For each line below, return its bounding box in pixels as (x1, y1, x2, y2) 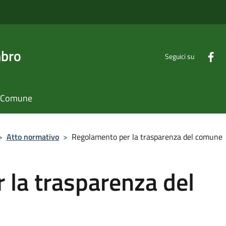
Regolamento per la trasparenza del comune (72, 131, 222, 143)
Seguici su (165, 50, 194, 62)
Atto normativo (7, 131, 59, 143)
